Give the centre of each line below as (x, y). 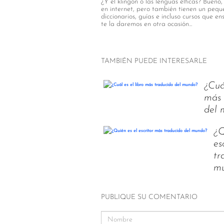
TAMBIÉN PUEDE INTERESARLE (154, 61)
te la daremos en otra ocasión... (146, 24)
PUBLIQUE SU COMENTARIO (149, 197)
